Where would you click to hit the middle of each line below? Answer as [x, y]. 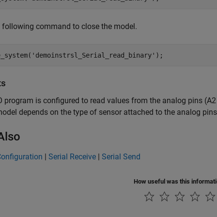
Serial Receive [72, 157]
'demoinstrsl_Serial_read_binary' [93, 55]
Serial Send [121, 157]
